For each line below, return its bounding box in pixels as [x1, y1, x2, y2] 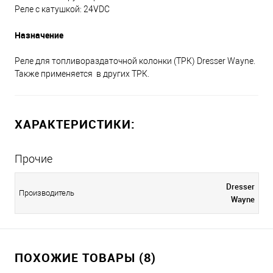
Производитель [19, 188, 74, 198]
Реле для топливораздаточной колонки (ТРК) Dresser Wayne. [15, 56, 255, 66]
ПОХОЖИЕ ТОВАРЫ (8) [15, 249, 156, 266]
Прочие [15, 152, 52, 166]
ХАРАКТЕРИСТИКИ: [15, 116, 135, 133]
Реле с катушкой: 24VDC [15, 4, 110, 15]
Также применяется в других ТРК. [15, 69, 149, 79]
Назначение [15, 29, 63, 41]
